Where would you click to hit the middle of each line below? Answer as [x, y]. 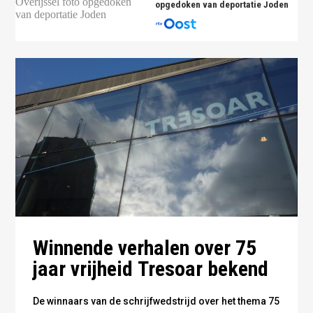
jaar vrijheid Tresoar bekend [150, 269]
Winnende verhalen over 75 [144, 248]
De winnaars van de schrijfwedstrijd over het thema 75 [156, 301]
